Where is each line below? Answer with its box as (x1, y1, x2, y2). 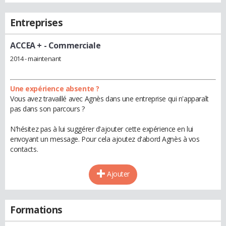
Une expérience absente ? (10, 83, 99, 93)
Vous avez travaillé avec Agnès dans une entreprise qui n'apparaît (10, 93, 209, 103)
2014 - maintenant (10, 53, 61, 63)
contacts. (10, 144, 38, 154)
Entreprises (10, 16, 63, 29)
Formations (10, 203, 63, 216)
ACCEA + (10, 40, 42, 51)
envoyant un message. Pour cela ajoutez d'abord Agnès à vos (10, 134, 200, 144)
